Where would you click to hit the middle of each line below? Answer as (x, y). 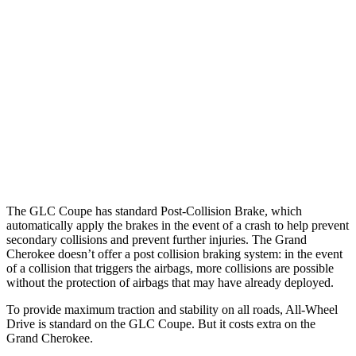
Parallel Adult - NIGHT (237, 13)
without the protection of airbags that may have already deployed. (170, 282)
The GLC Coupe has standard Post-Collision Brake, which (154, 211)
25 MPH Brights (101, 50)
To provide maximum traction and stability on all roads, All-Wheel (172, 309)
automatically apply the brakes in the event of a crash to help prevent (178, 225)
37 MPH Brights (101, 123)
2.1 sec (193, 159)
